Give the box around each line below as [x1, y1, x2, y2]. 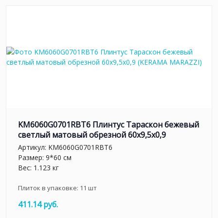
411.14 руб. [18, 199, 58, 210]
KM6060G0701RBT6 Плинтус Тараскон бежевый [18, 119, 199, 130]
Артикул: [18, 142, 48, 152]
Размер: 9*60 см [18, 152, 72, 162]
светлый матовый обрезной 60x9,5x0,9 [18, 129, 166, 141]
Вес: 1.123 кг [18, 163, 59, 172]
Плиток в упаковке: [18, 183, 80, 192]
